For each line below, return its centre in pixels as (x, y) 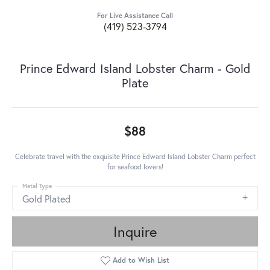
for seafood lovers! (135, 167)
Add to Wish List (141, 260)
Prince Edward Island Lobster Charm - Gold (135, 69)
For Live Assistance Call (135, 16)
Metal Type (37, 186)
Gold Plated (46, 199)
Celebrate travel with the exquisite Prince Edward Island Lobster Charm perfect (135, 157)
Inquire (135, 232)
